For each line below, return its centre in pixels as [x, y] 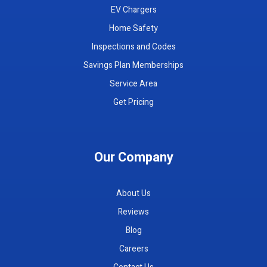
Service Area [133, 83]
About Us [133, 193]
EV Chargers [133, 10]
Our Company [133, 157]
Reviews [133, 212]
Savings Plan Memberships [133, 65]
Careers [133, 249]
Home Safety [133, 28]
